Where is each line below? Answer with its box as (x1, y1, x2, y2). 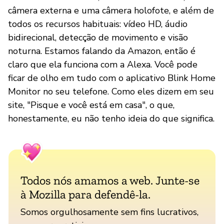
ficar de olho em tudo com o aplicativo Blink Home (8, 71, 215, 84)
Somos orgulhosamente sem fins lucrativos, (20, 205, 198, 218)
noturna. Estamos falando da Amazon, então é (8, 44, 195, 57)
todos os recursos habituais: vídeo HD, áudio (8, 17, 187, 30)
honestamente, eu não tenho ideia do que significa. (8, 112, 214, 124)
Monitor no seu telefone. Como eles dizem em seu (8, 85, 214, 97)
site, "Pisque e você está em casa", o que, (8, 98, 174, 111)
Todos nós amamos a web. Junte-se (20, 172, 199, 187)
